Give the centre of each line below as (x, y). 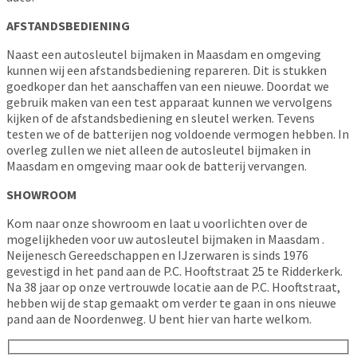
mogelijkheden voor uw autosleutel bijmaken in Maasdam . (165, 239)
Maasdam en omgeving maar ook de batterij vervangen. (157, 165)
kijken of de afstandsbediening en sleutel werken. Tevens (161, 118)
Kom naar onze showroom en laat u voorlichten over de (157, 223)
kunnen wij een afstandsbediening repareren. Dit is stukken (167, 70)
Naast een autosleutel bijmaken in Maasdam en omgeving (164, 54)
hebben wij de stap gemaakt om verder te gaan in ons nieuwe (171, 302)
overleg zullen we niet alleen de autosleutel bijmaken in (159, 149)
